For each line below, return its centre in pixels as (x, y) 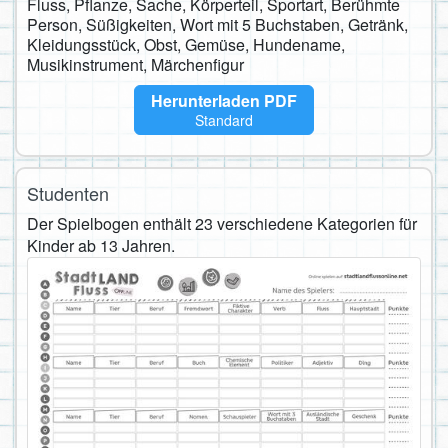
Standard (224, 119)
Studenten (68, 193)
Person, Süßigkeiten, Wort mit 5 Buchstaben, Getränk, (217, 24)
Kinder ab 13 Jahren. (101, 246)
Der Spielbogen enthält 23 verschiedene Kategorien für (222, 224)
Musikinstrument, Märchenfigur (135, 64)
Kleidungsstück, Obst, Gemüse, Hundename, (186, 44)
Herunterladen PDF (224, 101)
